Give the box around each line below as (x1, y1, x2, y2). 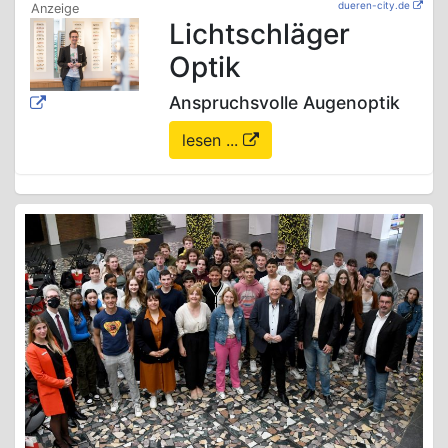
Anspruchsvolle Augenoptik (169, 92, 401, 114)
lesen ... (182, 130, 244, 151)
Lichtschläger (169, 17, 351, 52)
